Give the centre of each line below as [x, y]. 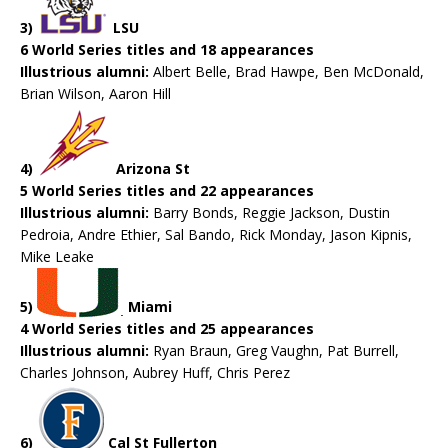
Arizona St [151, 169]
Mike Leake [57, 257]
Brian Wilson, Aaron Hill [95, 94]
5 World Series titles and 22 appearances [167, 191]
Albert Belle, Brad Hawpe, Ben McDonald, [288, 72]
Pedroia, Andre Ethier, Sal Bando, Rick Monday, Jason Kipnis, [216, 235]
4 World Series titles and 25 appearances [167, 329]
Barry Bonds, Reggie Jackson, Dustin [269, 213]
